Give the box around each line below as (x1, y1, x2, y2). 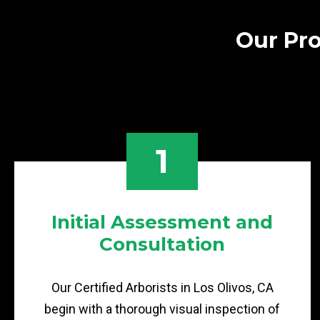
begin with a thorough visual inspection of (44, 301, 281, 316)
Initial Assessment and (51, 211, 274, 234)
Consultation (99, 233, 226, 256)
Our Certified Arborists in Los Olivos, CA (51, 280, 274, 295)
